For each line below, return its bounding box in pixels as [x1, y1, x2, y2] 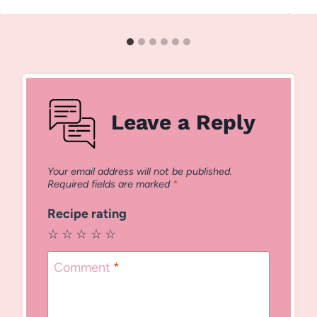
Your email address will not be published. [47, 164, 232, 178]
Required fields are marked [47, 177, 173, 190]
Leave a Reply [111, 109, 255, 134]
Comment [54, 260, 113, 276]
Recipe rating [47, 205, 127, 221]
